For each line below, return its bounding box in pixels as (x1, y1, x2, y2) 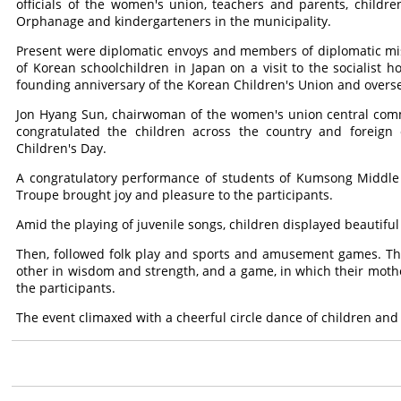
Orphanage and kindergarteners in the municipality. (16, 13, 332, 30)
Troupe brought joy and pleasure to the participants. (16, 186, 334, 203)
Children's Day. (16, 140, 107, 157)
